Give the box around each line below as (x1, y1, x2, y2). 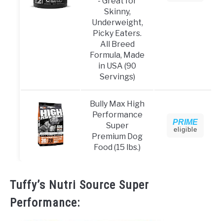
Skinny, (104, 7, 131, 17)
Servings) (99, 72, 135, 82)
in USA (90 (98, 61, 136, 71)
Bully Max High (90, 99, 145, 109)
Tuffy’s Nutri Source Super (10, 178, 149, 192)
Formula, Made (90, 50, 145, 60)
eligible (173, 126, 197, 134)
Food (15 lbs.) (94, 143, 141, 152)
